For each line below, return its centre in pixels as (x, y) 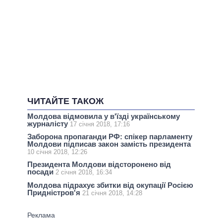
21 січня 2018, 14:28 (112, 193)
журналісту (49, 124)
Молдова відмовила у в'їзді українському (104, 116)
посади (41, 172)
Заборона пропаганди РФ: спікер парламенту (110, 137)
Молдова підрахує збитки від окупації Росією (110, 185)
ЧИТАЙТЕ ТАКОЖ (65, 101)
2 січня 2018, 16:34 (84, 172)
